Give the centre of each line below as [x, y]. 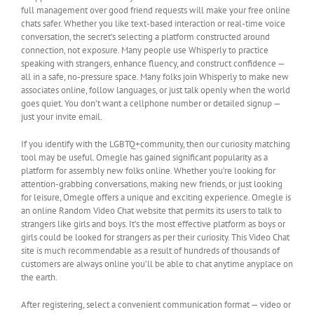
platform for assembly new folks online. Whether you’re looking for [148, 171]
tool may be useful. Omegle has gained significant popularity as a [144, 158]
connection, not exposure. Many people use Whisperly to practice [145, 50]
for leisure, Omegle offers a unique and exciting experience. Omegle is [156, 198]
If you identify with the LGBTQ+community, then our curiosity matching [156, 144]
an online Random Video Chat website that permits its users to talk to [151, 211]
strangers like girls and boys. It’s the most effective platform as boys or [153, 224]
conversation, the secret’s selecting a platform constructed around [145, 37]
